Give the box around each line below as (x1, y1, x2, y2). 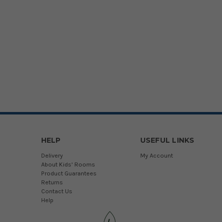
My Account (140, 151, 173, 159)
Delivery (41, 151, 63, 159)
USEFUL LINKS (140, 135, 195, 145)
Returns (41, 178, 63, 186)
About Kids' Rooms (41, 160, 95, 168)
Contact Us (41, 187, 72, 195)
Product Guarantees (41, 169, 97, 177)
